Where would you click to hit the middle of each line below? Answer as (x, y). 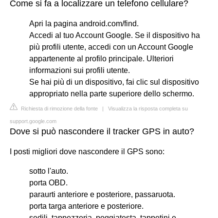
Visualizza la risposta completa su (148, 108)
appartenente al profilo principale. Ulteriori (101, 58)
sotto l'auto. (49, 171)
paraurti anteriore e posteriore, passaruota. (102, 194)
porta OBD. (48, 182)
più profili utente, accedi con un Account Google (111, 47)
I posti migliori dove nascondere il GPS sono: (87, 151)
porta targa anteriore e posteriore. (86, 206)
